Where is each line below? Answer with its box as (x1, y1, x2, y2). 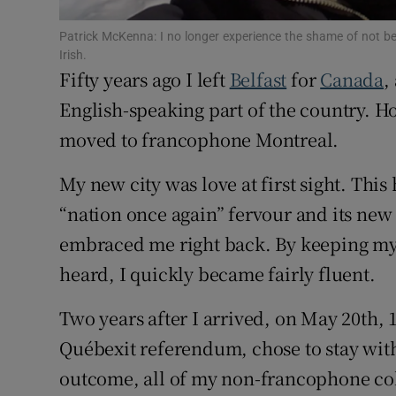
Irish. (59, 49, 88, 62)
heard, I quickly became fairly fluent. (59, 261, 376, 287)
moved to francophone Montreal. (59, 126, 339, 153)
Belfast (229, 66, 287, 93)
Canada (320, 66, 385, 93)
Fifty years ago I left (59, 66, 230, 93)
